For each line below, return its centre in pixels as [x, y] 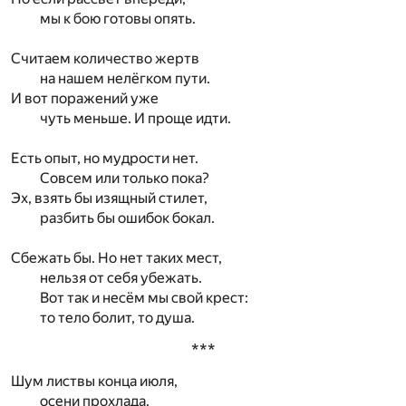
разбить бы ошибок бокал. [127, 217]
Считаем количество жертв [105, 58]
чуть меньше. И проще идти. [135, 118]
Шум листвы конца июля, [94, 381]
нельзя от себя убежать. [121, 277]
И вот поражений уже [85, 98]
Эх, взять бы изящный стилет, [109, 198]
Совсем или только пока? [125, 178]
